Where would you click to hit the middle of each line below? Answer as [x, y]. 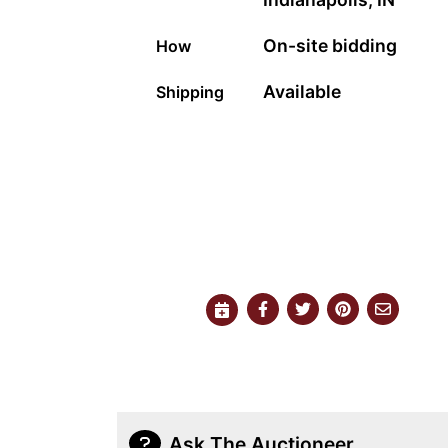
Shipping [190, 92]
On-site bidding [330, 46]
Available [302, 92]
